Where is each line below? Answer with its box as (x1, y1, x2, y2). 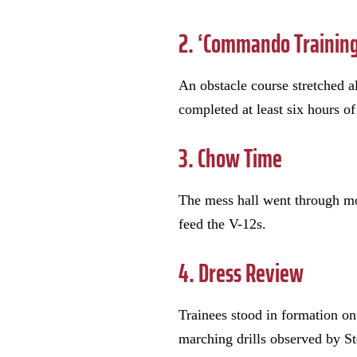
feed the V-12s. (178, 216, 266, 233)
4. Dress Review (178, 253, 304, 294)
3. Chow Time (178, 139, 282, 179)
